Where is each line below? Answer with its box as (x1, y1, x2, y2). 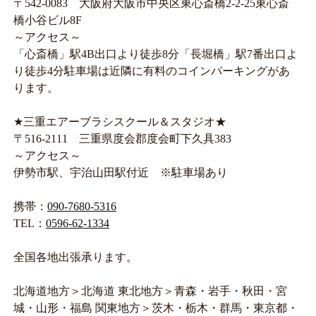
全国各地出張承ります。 (13, 250, 138, 263)
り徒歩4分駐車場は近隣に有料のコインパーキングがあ (13, 64, 290, 77)
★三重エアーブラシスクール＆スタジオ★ (13, 115, 226, 128)
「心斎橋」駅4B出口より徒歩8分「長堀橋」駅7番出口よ (13, 47, 298, 60)
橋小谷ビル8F (13, 13, 82, 26)
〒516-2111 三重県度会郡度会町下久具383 (13, 132, 231, 145)
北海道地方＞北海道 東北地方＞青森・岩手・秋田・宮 (13, 284, 287, 297)
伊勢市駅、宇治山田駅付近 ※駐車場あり (13, 166, 228, 178)
